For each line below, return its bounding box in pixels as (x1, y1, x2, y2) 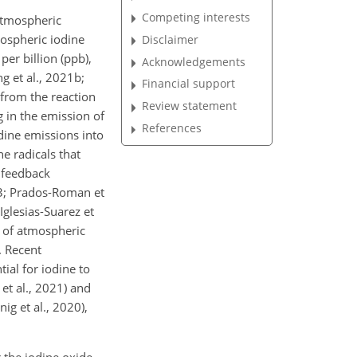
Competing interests (142, 9, 251, 25)
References (142, 120, 202, 136)
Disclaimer (142, 31, 199, 47)
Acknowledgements (142, 53, 246, 69)
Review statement (142, 98, 237, 114)
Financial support (142, 76, 236, 92)
